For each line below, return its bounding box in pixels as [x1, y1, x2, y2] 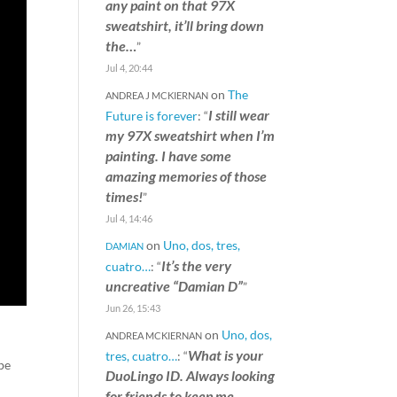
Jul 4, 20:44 [105, 62, 153, 74]
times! [105, 188, 144, 205]
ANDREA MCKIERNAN [105, 330, 203, 341]
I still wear [208, 106, 270, 123]
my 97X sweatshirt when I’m [105, 127, 276, 144]
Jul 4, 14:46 [105, 213, 153, 224]
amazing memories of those [105, 167, 268, 184]
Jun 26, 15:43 [105, 302, 161, 314]
